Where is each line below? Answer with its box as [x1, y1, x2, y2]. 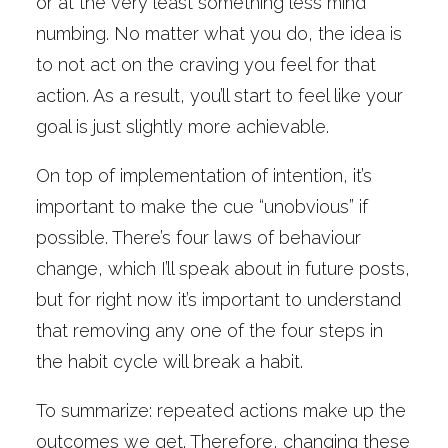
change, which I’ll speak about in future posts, [36, 258, 410, 279]
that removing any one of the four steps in [36, 320, 383, 341]
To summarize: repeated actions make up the [36, 400, 406, 421]
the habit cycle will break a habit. [36, 351, 308, 372]
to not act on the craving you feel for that [36, 54, 376, 75]
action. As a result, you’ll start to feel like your [36, 85, 403, 106]
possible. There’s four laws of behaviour [36, 227, 361, 248]
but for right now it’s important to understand [36, 289, 401, 310]
